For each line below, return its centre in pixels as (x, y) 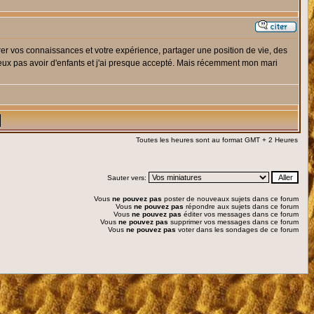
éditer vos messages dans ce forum (240, 214)
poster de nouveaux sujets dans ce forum (230, 199)
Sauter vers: (128, 178)
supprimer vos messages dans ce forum (233, 222)
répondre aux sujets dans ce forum (241, 206)
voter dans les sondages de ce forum (237, 230)
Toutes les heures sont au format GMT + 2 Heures (217, 140)
